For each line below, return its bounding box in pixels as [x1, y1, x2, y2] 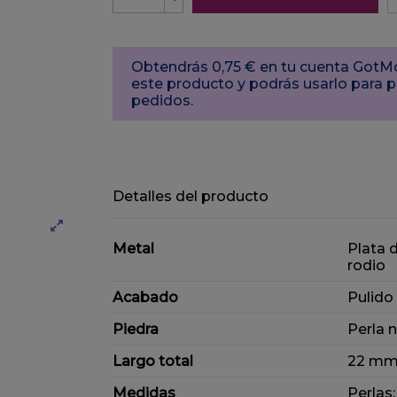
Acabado [113, 288, 178, 306]
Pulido [347, 288, 393, 306]
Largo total [113, 352, 193, 370]
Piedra [113, 320, 159, 338]
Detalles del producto [113, 188, 269, 206]
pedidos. [131, 91, 193, 109]
